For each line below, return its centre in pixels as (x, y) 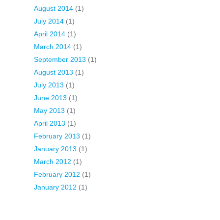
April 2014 (50, 34)
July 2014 (49, 21)
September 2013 (60, 59)
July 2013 (49, 85)
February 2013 (57, 136)
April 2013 (50, 123)
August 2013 (54, 72)
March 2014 (53, 47)
